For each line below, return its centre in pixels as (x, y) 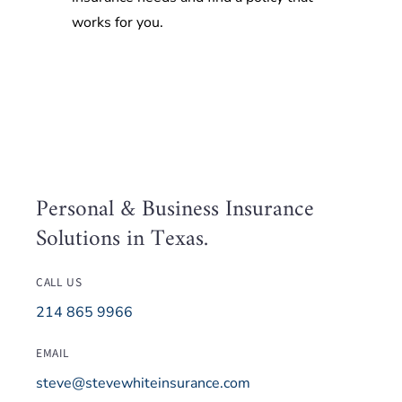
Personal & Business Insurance (175, 209)
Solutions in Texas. (122, 239)
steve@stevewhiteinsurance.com (143, 383)
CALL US (59, 282)
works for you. (118, 23)
